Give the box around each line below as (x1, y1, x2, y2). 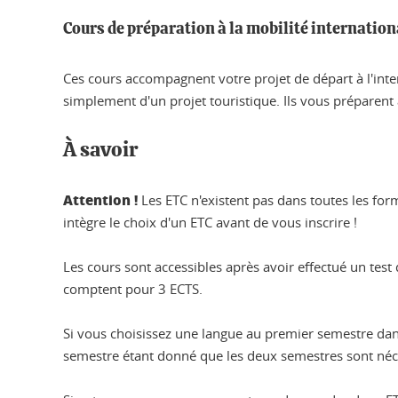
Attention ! (63, 190, 138, 210)
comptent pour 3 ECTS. (63, 280, 203, 298)
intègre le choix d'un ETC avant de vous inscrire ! (63, 213, 357, 231)
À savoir (63, 140, 138, 161)
